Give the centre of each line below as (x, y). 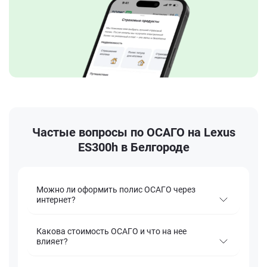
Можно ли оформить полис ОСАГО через (116, 190)
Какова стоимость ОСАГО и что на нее (111, 232)
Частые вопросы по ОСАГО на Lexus (133, 133)
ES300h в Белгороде (133, 148)
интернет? (56, 200)
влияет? (52, 242)
